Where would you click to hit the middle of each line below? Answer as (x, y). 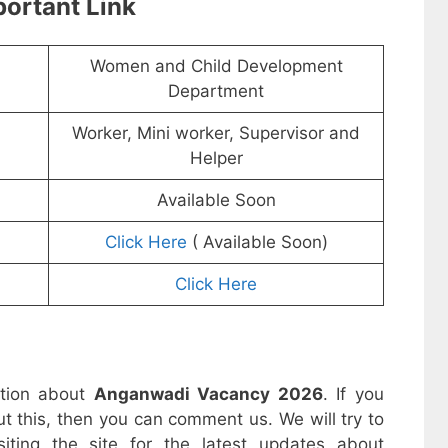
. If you (353, 393)
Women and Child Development (216, 66)
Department (216, 91)
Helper (216, 158)
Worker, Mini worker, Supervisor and (216, 133)
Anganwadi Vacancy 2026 (208, 393)
